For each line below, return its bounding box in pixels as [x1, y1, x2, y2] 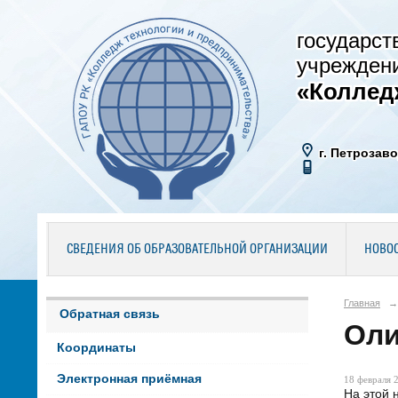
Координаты [56, 341, 136, 355]
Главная [344, 297, 380, 308]
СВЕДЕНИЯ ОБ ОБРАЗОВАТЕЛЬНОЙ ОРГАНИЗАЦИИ [66, 243, 328, 257]
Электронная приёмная [56, 372, 202, 386]
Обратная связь [60, 306, 160, 321]
